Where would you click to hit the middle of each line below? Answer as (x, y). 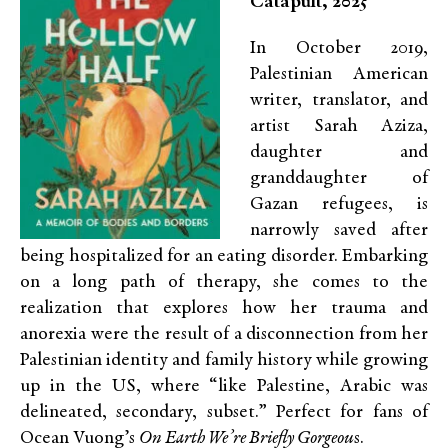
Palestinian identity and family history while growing (224, 360)
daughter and (339, 152)
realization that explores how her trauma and (224, 308)
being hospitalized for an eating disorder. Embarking (224, 256)
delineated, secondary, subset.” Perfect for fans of (224, 412)
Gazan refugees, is (339, 204)
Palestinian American (339, 74)
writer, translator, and (339, 100)
